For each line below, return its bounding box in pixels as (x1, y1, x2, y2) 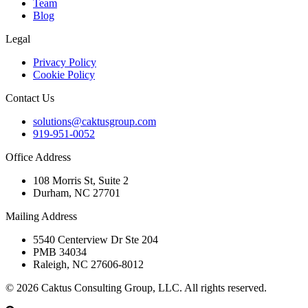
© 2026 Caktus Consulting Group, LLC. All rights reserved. (5, 281, 267, 294)
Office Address (5, 151, 71, 163)
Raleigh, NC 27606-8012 (33, 258, 144, 270)
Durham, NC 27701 (33, 186, 120, 199)
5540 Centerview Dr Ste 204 (33, 233, 158, 245)
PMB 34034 (33, 245, 87, 258)
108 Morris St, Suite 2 (33, 174, 129, 186)
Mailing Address (5, 210, 77, 222)
